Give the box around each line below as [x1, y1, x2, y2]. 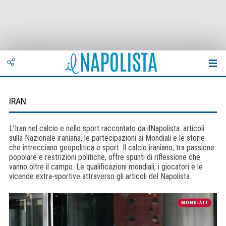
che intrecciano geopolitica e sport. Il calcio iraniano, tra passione [9, 143, 214, 152]
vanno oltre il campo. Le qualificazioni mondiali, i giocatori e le [9, 162, 203, 172]
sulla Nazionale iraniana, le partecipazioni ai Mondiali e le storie [9, 133, 205, 143]
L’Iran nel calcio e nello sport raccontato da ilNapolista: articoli [9, 124, 204, 133]
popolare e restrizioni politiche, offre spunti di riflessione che [9, 152, 200, 162]
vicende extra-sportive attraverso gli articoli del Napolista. [9, 172, 191, 181]
